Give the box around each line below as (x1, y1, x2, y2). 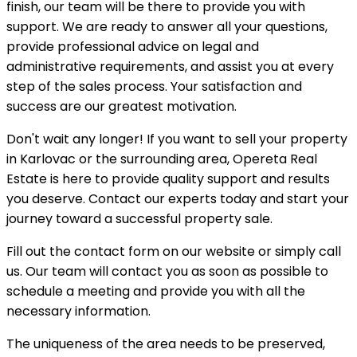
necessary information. (6, 301, 151, 320)
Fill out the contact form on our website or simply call (6, 241, 341, 261)
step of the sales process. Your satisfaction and (6, 76, 302, 96)
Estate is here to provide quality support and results (6, 169, 330, 188)
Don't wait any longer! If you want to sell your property (6, 129, 347, 148)
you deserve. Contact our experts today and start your (6, 189, 349, 208)
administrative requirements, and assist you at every (6, 57, 334, 76)
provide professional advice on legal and (6, 37, 259, 56)
